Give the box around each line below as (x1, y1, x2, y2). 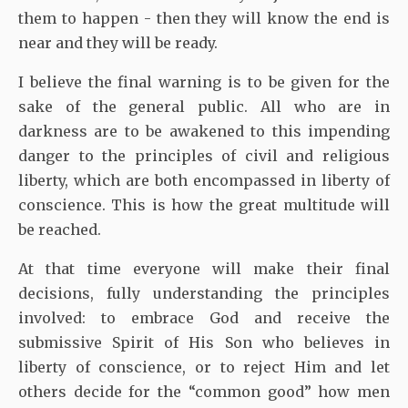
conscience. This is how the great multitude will (18, 195, 390, 214)
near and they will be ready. (18, 33, 218, 52)
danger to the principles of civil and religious (18, 146, 390, 165)
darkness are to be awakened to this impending (18, 121, 390, 140)
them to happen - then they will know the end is (18, 8, 390, 27)
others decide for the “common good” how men (18, 382, 390, 401)
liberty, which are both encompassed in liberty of (18, 170, 390, 189)
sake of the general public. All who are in (18, 97, 390, 116)
